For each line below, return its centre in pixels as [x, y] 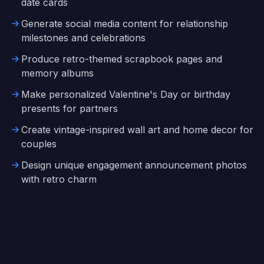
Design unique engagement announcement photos [134, 165]
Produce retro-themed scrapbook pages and [122, 59]
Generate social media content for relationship [125, 24]
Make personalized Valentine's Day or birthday [126, 94]
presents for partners [70, 108]
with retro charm [59, 179]
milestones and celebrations [83, 38]
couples [39, 144]
